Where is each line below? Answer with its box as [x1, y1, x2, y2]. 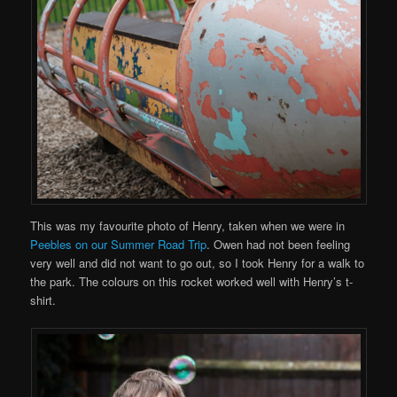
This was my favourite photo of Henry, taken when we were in [30, 216, 346, 234]
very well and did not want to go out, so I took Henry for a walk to [30, 253, 365, 271]
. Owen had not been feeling [206, 235, 351, 253]
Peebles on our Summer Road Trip [30, 235, 207, 253]
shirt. [30, 291, 57, 308]
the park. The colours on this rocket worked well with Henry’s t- [30, 272, 354, 290]
